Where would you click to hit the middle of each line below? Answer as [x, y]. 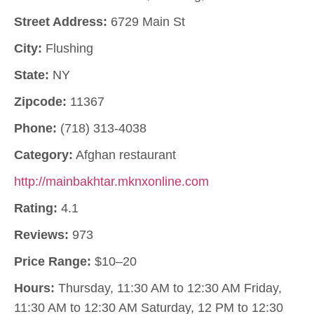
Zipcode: [40, 101]
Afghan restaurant [124, 155]
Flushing [68, 48]
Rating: [36, 208]
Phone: [35, 128]
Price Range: [53, 261]
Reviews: [41, 234]
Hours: [34, 288]
